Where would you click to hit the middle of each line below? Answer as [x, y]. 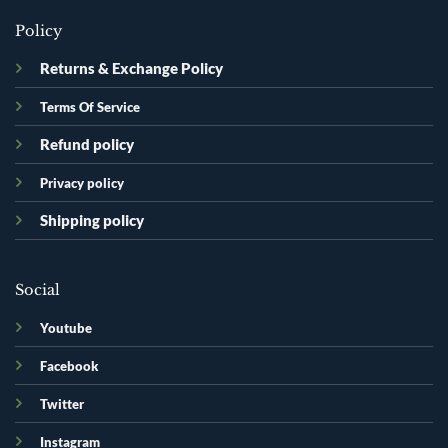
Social [37, 289]
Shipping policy [91, 221]
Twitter [61, 403]
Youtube [65, 327]
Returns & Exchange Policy [131, 69]
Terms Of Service [89, 107]
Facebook [68, 365]
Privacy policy [81, 183]
